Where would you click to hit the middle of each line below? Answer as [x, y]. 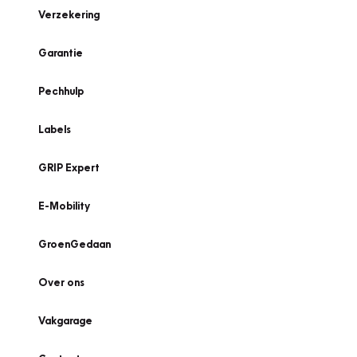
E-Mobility [64, 206]
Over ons [61, 282]
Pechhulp [61, 91]
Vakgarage [65, 320]
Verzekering [69, 14]
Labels [55, 129]
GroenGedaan [75, 244]
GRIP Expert [69, 167]
